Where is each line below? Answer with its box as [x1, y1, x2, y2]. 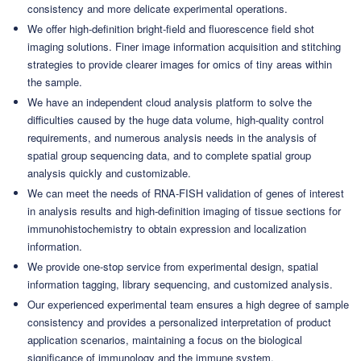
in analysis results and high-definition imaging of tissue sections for [27, 202, 341, 218]
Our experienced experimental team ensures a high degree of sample [27, 296, 349, 312]
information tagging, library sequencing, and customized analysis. [27, 276, 333, 292]
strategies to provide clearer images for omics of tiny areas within [27, 56, 332, 72]
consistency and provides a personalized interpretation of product [27, 313, 331, 330]
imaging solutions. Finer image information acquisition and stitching [27, 38, 341, 54]
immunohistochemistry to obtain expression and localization [27, 220, 306, 236]
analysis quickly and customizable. [27, 164, 191, 180]
